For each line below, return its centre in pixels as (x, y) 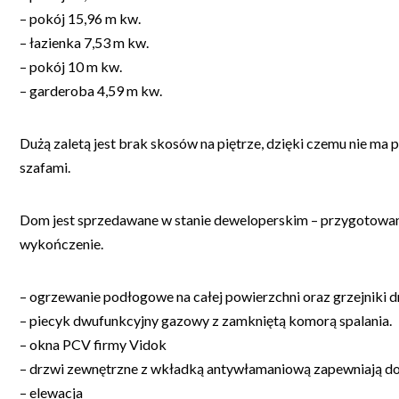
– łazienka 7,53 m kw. (84, 42)
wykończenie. (61, 243)
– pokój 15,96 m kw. (80, 18)
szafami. (45, 167)
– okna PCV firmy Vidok (93, 344)
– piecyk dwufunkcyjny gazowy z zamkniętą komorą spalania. (206, 320)
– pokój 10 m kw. (71, 66)
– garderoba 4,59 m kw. (91, 90)
